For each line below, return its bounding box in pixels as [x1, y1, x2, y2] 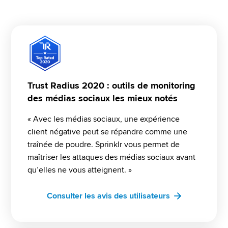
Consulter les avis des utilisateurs [47, 190, 170, 201]
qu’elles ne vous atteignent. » [27, 164, 132, 175]
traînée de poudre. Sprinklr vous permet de [27, 139, 180, 150]
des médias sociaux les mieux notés [27, 92, 178, 104]
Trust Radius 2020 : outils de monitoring [27, 79, 195, 91]
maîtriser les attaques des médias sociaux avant [27, 152, 195, 162]
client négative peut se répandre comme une [27, 126, 187, 137]
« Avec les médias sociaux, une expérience [27, 113, 180, 124]
